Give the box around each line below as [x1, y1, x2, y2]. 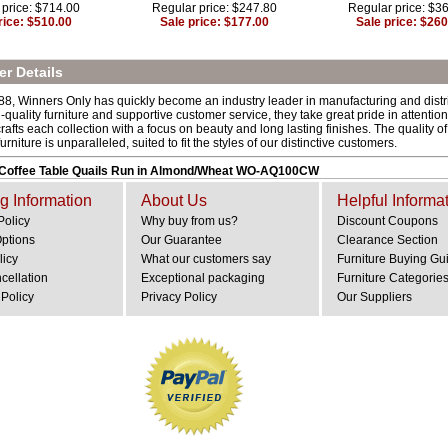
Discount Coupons [337, 214, 438, 228]
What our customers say [141, 252, 271, 266]
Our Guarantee [141, 233, 222, 247]
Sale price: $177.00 [159, 15, 269, 29]
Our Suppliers [337, 290, 412, 304]
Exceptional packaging [141, 271, 265, 285]
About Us [141, 192, 207, 209]
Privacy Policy [141, 290, 217, 304]
